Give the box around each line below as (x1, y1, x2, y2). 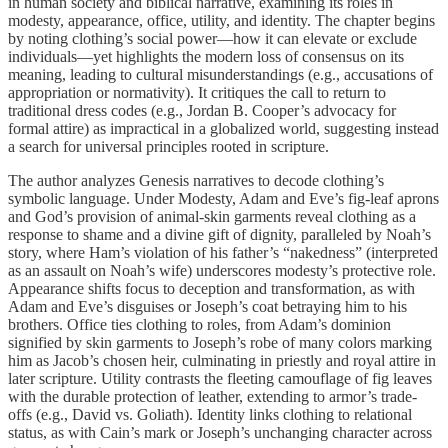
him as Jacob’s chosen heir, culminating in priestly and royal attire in (8, 351, 436, 369)
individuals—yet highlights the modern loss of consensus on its (8, 47, 404, 65)
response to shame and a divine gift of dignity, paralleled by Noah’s (8, 225, 431, 243)
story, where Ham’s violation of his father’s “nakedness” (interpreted (8, 243, 438, 261)
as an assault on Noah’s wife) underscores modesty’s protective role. (8, 261, 436, 279)
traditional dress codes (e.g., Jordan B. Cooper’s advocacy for (8, 101, 396, 119)
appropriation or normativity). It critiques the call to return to (8, 83, 386, 101)
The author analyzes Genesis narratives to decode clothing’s (8, 171, 384, 189)
